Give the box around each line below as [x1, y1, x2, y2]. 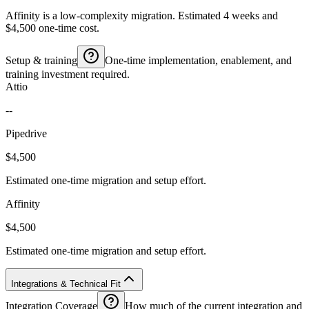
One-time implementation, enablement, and [105, 54, 292, 66]
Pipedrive [6, 127, 47, 139]
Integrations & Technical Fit [11, 278, 121, 289]
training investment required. [6, 68, 130, 80]
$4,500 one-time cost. [6, 21, 99, 34]
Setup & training [6, 54, 77, 66]
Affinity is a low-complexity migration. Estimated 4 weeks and [6, 9, 278, 21]
